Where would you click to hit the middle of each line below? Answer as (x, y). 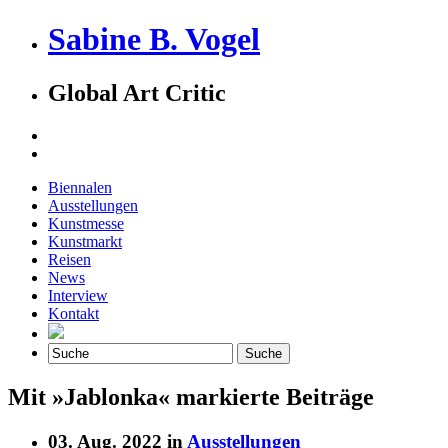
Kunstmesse (86, 223)
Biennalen (80, 187)
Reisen (69, 259)
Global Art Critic (137, 92)
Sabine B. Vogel (154, 39)
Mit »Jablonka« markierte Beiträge (191, 396)
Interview (78, 295)
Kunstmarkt (85, 241)
